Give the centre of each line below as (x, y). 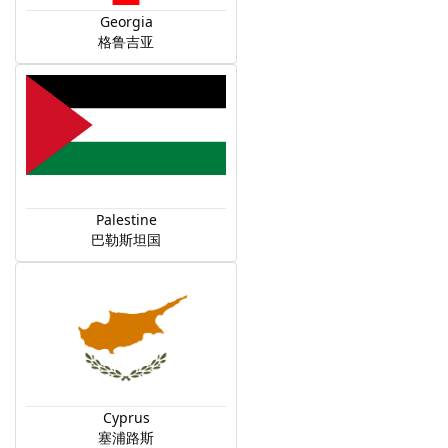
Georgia (126, 21)
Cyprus (126, 417)
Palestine (126, 219)
